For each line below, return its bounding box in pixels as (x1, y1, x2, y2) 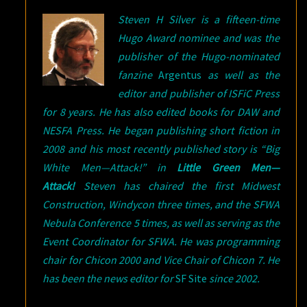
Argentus (158, 68, 202, 82)
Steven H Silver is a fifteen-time (118, 12, 280, 26)
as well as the (201, 68, 280, 82)
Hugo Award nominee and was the (118, 31, 280, 45)
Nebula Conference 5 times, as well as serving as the (42, 216, 280, 230)
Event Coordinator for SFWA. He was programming (42, 234, 280, 248)
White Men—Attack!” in (42, 160, 177, 174)
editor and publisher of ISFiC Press (118, 86, 280, 100)
